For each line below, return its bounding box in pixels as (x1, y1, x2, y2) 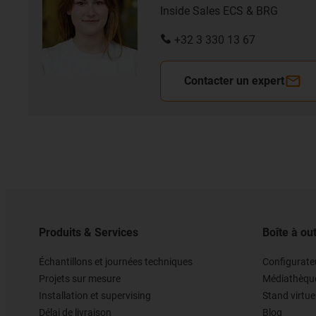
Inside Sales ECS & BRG (160, 4, 278, 18)
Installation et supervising (39, 289, 151, 301)
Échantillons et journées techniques (39, 255, 193, 267)
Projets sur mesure (39, 272, 121, 284)
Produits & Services (39, 225, 138, 239)
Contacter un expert (184, 73, 284, 87)
